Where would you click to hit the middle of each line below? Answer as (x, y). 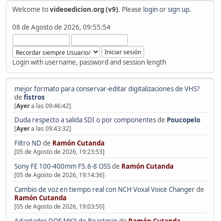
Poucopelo (183, 120)
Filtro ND (28, 143)
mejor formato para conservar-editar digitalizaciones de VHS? (107, 89)
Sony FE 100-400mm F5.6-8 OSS (62, 166)
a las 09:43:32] (50, 129)
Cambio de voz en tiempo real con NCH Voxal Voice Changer (104, 190)
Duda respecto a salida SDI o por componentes (85, 120)
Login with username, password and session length (89, 62)
